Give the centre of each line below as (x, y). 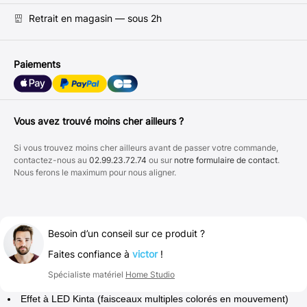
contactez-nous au (51, 160)
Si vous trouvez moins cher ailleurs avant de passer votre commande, (146, 147)
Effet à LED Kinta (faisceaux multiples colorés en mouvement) (155, 298)
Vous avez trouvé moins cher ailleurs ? (99, 121)
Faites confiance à (90, 254)
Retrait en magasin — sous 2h (95, 18)
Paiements (37, 64)
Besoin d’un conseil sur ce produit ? (126, 233)
